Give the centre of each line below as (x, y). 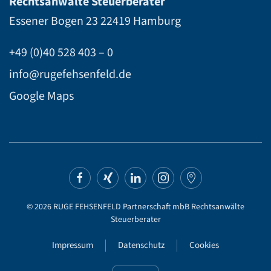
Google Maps (41, 96)
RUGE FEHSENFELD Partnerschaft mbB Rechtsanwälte (148, 207)
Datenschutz (141, 246)
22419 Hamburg (139, 21)
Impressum (73, 246)
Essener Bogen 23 (54, 21)
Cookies (204, 246)
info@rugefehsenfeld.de (70, 75)
